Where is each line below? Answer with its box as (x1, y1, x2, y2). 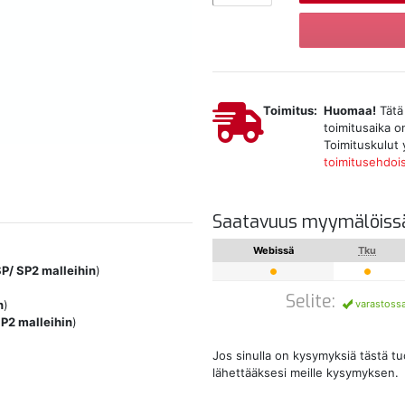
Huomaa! (323, 102, 376, 118)
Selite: (285, 288, 335, 313)
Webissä (252, 243, 294, 257)
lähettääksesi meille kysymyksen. (212, 364, 400, 380)
